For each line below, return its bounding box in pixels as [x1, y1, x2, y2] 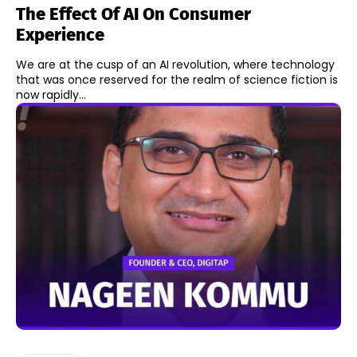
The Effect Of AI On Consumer [16, 2, 251, 25]
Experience [16, 23, 104, 45]
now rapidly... [16, 86, 86, 103]
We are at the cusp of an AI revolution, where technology [16, 56, 335, 73]
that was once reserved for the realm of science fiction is [16, 71, 338, 88]
